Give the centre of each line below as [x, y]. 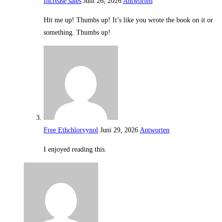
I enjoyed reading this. [75, 150]
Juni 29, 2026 [119, 130]
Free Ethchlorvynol [71, 130]
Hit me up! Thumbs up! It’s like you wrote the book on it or [128, 20]
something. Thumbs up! [77, 33]
